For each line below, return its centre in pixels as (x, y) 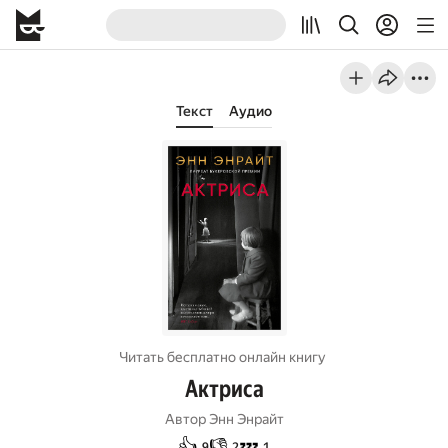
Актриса (224, 389)
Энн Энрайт (246, 419)
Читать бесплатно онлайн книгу (222, 357)
